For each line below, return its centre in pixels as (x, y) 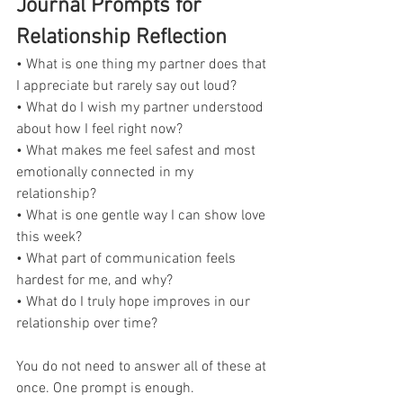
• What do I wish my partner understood (142, 107)
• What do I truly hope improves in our (135, 302)
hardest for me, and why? (94, 280)
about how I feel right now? (99, 129)
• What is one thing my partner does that (143, 64)
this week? (49, 237)
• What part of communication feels (128, 259)
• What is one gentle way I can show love (143, 215)
